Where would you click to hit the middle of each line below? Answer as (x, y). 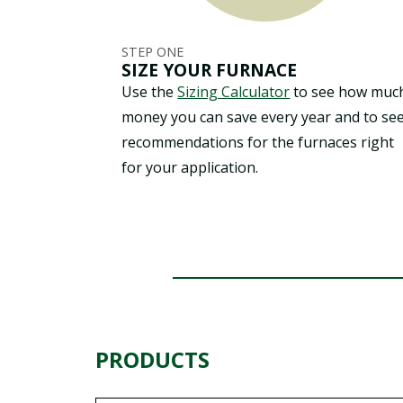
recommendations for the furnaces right (258, 142)
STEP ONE (153, 51)
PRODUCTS (152, 359)
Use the (150, 91)
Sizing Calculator (234, 91)
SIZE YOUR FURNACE (210, 69)
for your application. (190, 167)
